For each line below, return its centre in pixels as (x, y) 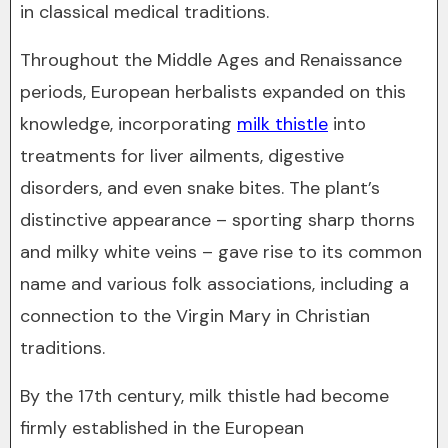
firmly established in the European (162, 428)
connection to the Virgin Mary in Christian (195, 316)
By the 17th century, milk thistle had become (204, 396)
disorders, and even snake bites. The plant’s (200, 188)
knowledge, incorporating (128, 124)
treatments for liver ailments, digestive (182, 156)
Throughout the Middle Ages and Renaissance (211, 60)
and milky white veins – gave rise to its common (221, 252)
